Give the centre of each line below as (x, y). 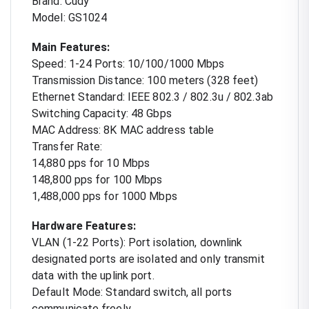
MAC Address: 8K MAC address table (123, 130)
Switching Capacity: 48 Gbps (102, 113)
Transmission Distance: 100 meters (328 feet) (145, 80)
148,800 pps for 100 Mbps (97, 179)
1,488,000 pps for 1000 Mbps (104, 196)
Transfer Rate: (67, 146)
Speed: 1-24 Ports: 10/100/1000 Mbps (128, 63)
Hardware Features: (84, 226)
